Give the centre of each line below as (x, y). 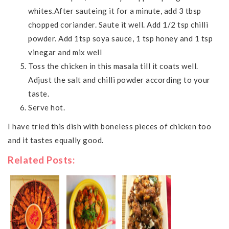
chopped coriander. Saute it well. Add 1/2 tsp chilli (118, 24)
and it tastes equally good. (56, 140)
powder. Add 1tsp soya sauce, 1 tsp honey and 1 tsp (120, 38)
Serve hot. (47, 107)
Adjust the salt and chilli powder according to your (119, 79)
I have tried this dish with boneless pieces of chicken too (109, 126)
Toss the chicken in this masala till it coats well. (113, 66)
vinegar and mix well (65, 52)
